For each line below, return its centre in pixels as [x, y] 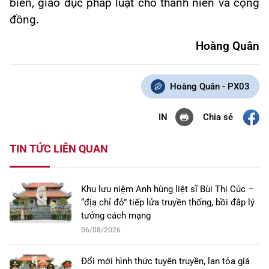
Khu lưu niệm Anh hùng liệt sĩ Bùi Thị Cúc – [168, 189]
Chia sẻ [218, 117]
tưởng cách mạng [116, 216]
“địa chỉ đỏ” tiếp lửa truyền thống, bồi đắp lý [168, 203]
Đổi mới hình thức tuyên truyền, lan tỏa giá [165, 261]
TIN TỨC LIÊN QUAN [59, 149]
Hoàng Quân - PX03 [210, 87]
